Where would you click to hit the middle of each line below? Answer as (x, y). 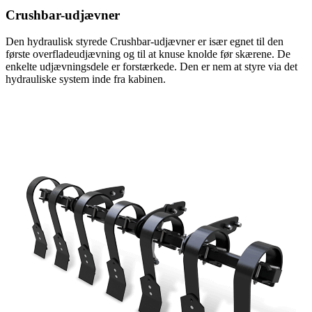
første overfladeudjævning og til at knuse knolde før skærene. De (148, 54)
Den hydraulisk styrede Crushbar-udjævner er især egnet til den (145, 42)
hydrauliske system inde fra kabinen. (86, 79)
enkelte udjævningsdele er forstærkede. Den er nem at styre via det (151, 67)
